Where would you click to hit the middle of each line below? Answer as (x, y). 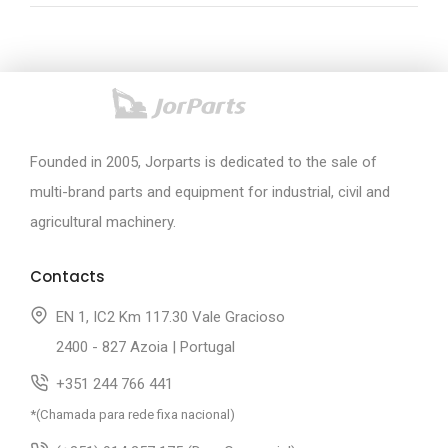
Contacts (67, 276)
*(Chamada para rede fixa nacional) (132, 414)
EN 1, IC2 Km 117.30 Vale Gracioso (166, 316)
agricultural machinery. (103, 221)
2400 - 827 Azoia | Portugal (141, 346)
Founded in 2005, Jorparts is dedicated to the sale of (203, 161)
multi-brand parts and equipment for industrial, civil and (210, 191)
